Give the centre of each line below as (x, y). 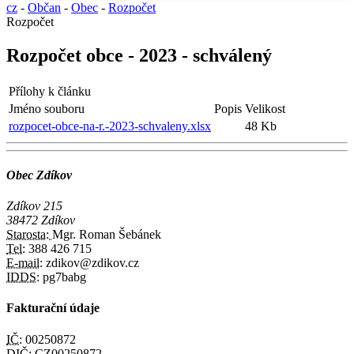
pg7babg (63, 277)
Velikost (265, 108)
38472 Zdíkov (41, 220)
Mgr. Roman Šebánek (107, 235)
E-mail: (24, 263)
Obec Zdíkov (39, 175)
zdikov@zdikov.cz (91, 263)
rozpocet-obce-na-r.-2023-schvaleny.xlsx (110, 126)
